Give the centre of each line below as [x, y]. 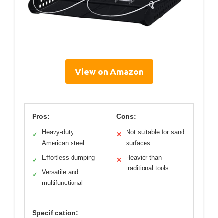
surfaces [138, 143]
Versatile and [60, 172]
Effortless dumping [68, 158]
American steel [63, 143]
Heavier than [144, 158]
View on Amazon [109, 72]
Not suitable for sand [155, 132]
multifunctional [62, 183]
